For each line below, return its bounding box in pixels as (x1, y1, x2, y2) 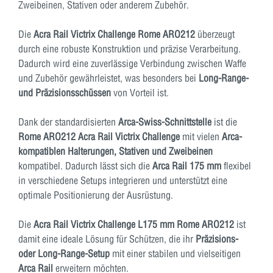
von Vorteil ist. (111, 86, 169, 99)
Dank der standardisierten (18, 115, 118, 128)
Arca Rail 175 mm (152, 159, 221, 172)
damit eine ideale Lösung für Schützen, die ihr (18, 232, 196, 245)
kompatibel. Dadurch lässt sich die (18, 159, 152, 172)
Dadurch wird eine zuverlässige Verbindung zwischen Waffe (18, 57, 246, 69)
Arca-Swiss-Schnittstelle (118, 115, 211, 128)
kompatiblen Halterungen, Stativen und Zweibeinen (18, 144, 213, 157)
